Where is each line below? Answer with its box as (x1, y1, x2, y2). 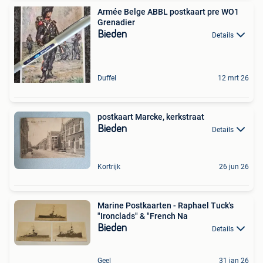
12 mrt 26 (218, 73, 249, 82)
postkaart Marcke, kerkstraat (97, 112, 204, 122)
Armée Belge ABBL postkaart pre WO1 (97, 6, 239, 16)
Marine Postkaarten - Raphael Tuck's (97, 200, 234, 210)
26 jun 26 (219, 162, 249, 171)
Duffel (97, 73, 116, 82)
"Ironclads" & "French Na (97, 211, 188, 221)
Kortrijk (97, 162, 120, 171)
